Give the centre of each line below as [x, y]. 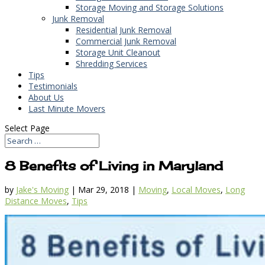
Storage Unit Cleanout [118, 52]
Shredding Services [112, 63]
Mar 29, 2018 [104, 190]
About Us [46, 97]
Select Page [27, 128]
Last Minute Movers [67, 108]
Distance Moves [36, 201]
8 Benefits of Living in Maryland [114, 166]
